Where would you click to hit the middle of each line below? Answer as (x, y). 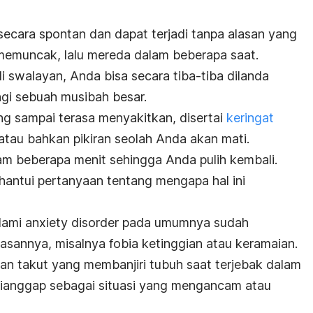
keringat (248, 118)
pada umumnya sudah (184, 223)
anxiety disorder (72, 223)
